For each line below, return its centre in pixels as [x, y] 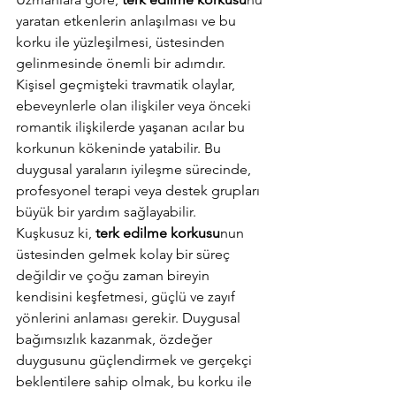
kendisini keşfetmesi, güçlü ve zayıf [127, 297]
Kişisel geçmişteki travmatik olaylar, [127, 84]
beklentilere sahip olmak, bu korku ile [136, 381]
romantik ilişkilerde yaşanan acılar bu [132, 127]
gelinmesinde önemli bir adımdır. [122, 63]
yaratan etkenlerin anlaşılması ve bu [128, 21]
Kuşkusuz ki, [56, 233]
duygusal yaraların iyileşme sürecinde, [135, 169]
